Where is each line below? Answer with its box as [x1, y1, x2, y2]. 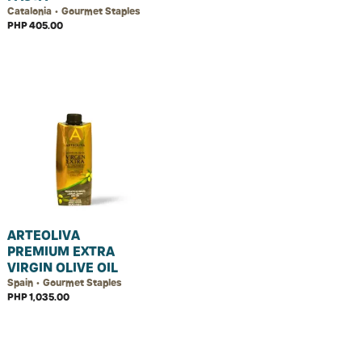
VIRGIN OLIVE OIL [7, 259, 118, 276]
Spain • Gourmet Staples [7, 276, 121, 288]
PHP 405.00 [7, 19, 63, 32]
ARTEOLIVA [7, 227, 80, 243]
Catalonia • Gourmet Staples [7, 5, 140, 17]
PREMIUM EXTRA [7, 243, 115, 259]
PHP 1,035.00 [7, 291, 69, 303]
